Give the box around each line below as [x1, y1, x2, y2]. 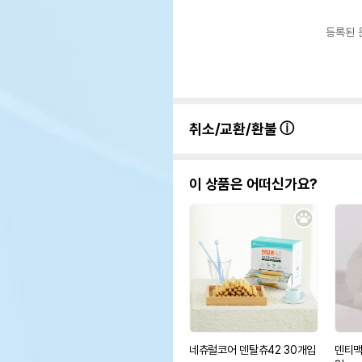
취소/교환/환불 [189, 120, 280, 137]
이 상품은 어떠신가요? [189, 175, 318, 192]
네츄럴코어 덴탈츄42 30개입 [189, 343, 317, 356]
